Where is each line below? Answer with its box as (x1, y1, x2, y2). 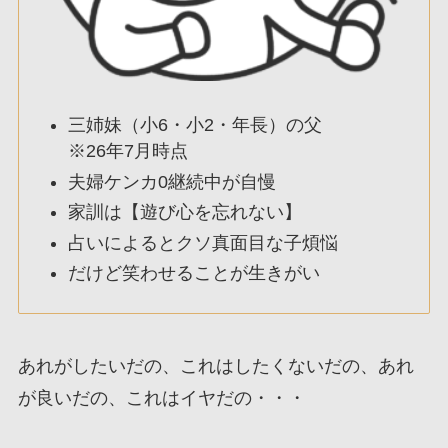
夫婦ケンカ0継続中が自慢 (68, 171, 277, 192)
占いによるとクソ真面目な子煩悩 (68, 232, 339, 253)
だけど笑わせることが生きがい (68, 263, 321, 283)
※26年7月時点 (68, 141, 189, 162)
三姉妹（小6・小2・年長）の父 (68, 115, 323, 136)
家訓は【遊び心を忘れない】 (68, 202, 303, 223)
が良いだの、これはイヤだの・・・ (17, 387, 306, 408)
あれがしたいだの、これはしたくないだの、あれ (17, 355, 414, 376)
